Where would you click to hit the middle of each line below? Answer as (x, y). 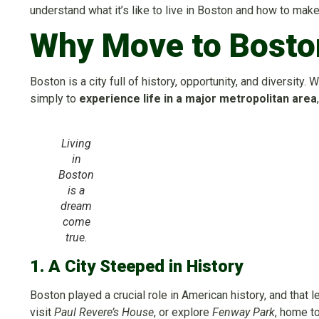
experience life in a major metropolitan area (198, 99)
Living (76, 144)
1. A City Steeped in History (136, 267)
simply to (54, 99)
